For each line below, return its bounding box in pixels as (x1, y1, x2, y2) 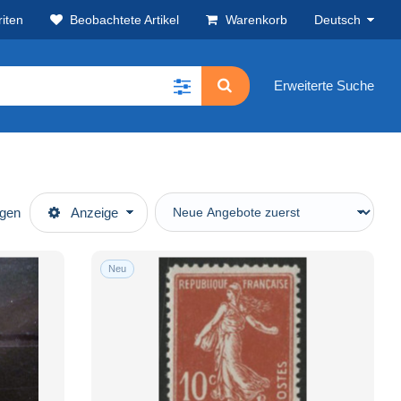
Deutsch (314, 13, 361, 27)
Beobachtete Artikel (70, 13, 179, 27)
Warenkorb (226, 13, 287, 27)
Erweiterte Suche (274, 78, 374, 94)
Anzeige (70, 204, 118, 220)
